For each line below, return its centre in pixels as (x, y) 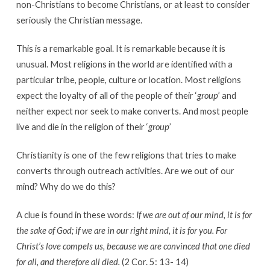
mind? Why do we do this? (66, 186)
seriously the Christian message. (79, 20)
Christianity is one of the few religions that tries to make (126, 155)
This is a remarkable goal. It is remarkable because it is (121, 48)
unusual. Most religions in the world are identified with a (124, 64)
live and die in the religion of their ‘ (82, 126)
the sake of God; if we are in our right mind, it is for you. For (121, 230)
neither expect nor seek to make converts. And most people (132, 111)
